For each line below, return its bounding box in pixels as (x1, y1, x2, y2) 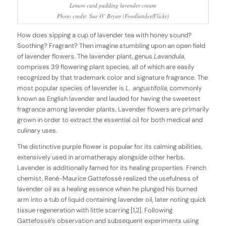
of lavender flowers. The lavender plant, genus (17, 52, 154, 61)
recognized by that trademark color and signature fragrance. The (17, 73, 208, 82)
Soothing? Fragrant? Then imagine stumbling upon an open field (17, 41, 205, 50)
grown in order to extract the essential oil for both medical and (17, 116, 203, 124)
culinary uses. (17, 126, 58, 135)
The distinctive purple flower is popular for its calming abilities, (17, 142, 202, 151)
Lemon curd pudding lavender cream (70, 1, 156, 9)
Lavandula (153, 52, 184, 61)
